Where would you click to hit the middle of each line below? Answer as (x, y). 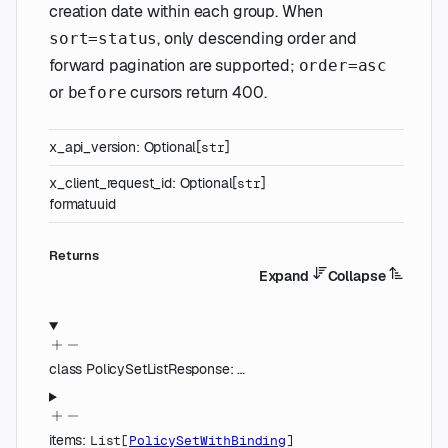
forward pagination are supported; (174, 66)
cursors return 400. (196, 93)
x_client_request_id (110, 183)
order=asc (343, 66)
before (97, 93)
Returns (74, 255)
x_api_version (92, 147)
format (69, 204)
